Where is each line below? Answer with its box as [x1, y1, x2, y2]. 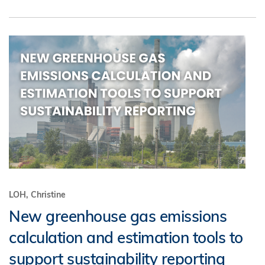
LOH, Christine [9, 189, 66, 200]
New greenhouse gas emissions [9, 206, 227, 226]
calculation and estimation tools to [9, 228, 243, 247]
